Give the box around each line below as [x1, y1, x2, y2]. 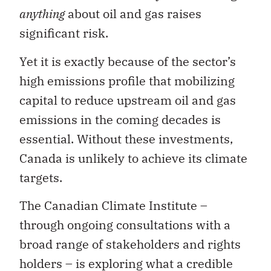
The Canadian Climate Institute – [19, 197, 207, 214]
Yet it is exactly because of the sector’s [19, 53, 236, 70]
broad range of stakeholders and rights [19, 236, 241, 253]
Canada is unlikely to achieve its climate [19, 149, 247, 166]
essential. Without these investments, [19, 130, 233, 147]
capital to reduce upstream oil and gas [19, 91, 236, 108]
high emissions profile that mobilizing [19, 72, 235, 89]
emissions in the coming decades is [19, 111, 221, 128]
